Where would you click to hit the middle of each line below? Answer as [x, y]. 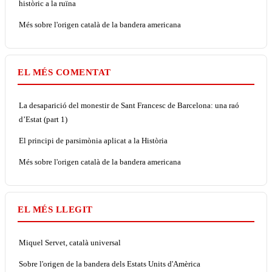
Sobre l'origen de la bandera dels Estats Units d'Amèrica [110, 263]
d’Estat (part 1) [43, 119]
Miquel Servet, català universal [70, 242]
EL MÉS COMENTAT [64, 72]
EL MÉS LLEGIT [55, 209]
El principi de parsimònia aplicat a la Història [93, 140]
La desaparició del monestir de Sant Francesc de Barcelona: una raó [129, 105]
